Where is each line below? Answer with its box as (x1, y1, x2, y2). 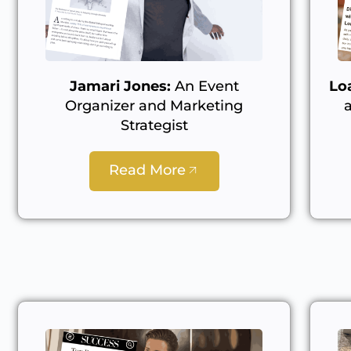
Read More (108, 161, 186, 179)
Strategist (120, 117, 188, 135)
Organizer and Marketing (65, 97, 244, 115)
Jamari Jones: (69, 78, 171, 96)
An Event (170, 78, 239, 96)
